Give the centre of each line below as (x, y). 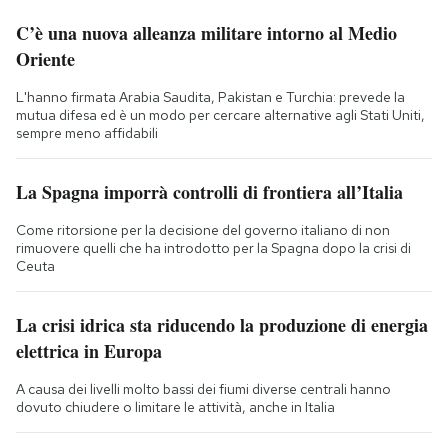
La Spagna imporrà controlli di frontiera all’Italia (209, 191)
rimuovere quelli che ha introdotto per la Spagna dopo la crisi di (213, 247)
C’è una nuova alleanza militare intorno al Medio (206, 32)
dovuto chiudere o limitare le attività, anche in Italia (175, 406)
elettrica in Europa (89, 350)
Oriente (45, 58)
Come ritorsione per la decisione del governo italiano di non (203, 229)
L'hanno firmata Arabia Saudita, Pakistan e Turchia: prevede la (210, 96)
